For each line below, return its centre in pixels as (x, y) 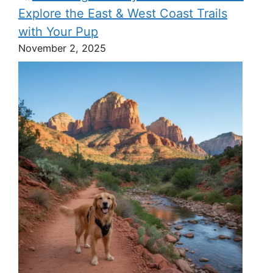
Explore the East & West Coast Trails (123, 13)
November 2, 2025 (62, 48)
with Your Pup (58, 32)
